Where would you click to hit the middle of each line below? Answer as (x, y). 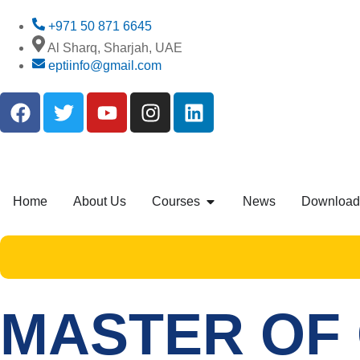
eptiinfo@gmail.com (105, 66)
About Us (100, 202)
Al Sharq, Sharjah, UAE (115, 48)
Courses (176, 202)
